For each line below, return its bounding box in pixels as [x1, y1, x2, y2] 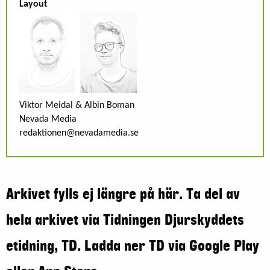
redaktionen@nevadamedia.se [19, 128, 139, 138]
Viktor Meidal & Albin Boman [19, 100, 134, 110]
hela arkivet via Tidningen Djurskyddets [6, 211, 244, 228]
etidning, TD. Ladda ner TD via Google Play [6, 237, 259, 254]
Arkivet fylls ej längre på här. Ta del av [6, 185, 240, 202]
